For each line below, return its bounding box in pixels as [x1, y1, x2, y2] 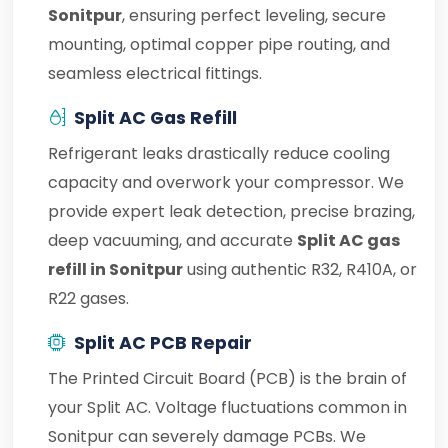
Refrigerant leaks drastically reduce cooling [48, 142, 390, 165]
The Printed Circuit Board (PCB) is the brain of [48, 367, 407, 390]
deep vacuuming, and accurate [48, 229, 297, 252]
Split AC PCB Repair [74, 331, 252, 355]
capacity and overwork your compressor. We [48, 171, 404, 194]
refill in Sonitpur [48, 258, 183, 281]
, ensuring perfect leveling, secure [122, 4, 386, 27]
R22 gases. [48, 287, 129, 310]
